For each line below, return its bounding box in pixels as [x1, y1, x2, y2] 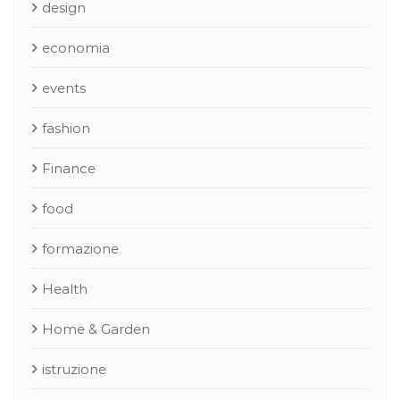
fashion [42, 120, 90, 137]
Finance [42, 160, 96, 177]
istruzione [42, 361, 106, 378]
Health [42, 280, 87, 297]
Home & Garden [42, 321, 150, 337]
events [42, 79, 86, 96]
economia [42, 39, 110, 56]
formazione [42, 240, 119, 257]
